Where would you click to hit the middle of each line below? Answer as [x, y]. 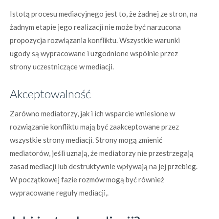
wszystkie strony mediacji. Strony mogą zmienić [86, 140]
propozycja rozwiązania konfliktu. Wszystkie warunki [95, 40]
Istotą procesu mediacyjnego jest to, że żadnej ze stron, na [104, 14]
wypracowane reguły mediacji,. [59, 193]
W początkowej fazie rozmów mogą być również [87, 179]
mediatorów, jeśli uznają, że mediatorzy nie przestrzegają [102, 153]
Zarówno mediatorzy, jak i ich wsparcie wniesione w [92, 113]
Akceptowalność [50, 94]
